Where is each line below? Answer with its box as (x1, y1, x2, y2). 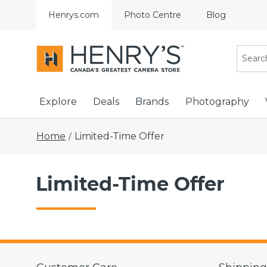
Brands (135, 96, 169, 107)
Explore (39, 96, 77, 107)
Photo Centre (124, 10, 181, 20)
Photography (185, 96, 249, 107)
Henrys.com (48, 10, 99, 20)
